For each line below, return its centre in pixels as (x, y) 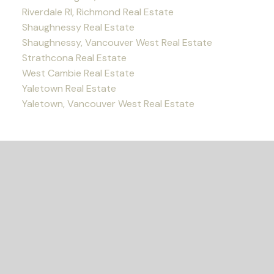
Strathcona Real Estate (74, 58)
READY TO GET (137, 244)
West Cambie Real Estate (78, 73)
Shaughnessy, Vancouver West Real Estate (117, 43)
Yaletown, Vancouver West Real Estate (108, 104)
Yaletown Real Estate (69, 89)
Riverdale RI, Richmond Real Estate (98, 12)
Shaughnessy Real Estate (78, 28)
